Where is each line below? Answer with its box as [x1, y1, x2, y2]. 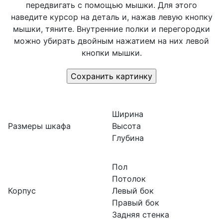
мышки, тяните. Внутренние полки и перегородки [13, 24, 210, 34]
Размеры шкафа [8, 121, 71, 131]
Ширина [112, 109, 143, 119]
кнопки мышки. [81, 48, 142, 58]
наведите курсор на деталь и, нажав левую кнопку [10, 12, 213, 22]
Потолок [112, 174, 146, 184]
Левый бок [112, 186, 154, 196]
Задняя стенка [112, 210, 169, 220]
